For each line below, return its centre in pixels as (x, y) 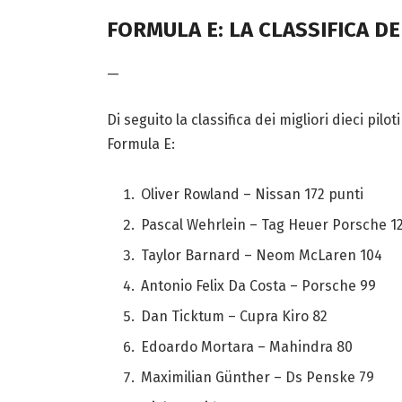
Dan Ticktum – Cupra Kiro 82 (236, 317)
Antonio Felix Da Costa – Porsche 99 (260, 286)
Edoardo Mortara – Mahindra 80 (248, 347)
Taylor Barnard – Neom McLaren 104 (263, 255)
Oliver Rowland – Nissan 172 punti (253, 194)
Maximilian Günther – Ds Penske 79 (259, 378)
